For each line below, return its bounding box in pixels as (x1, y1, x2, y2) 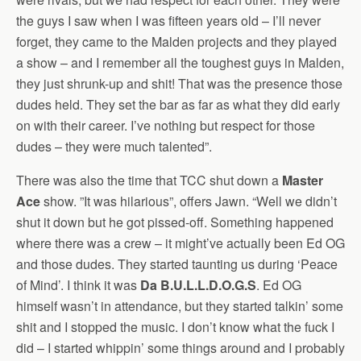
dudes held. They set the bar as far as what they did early (16, 94, 340, 114)
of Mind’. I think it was (16, 275, 140, 294)
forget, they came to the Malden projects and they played (16, 31, 337, 51)
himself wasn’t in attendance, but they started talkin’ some (16, 296, 343, 315)
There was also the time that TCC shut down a (16, 170, 282, 189)
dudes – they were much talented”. (16, 136, 212, 156)
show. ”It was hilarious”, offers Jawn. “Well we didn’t (40, 191, 337, 210)
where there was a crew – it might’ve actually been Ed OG (16, 233, 345, 252)
